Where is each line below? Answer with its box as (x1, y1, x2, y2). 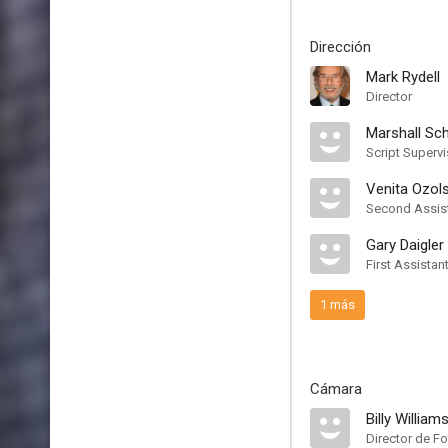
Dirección (310, 38, 371, 56)
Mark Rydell (366, 68, 440, 86)
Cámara (310, 380, 362, 398)
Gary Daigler (366, 236, 444, 254)
